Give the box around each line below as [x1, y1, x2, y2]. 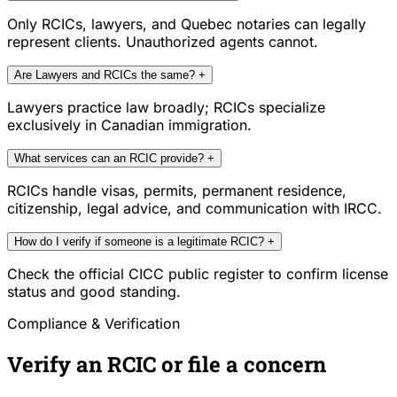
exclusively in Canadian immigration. [7, 116, 252, 135]
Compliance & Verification [7, 315, 180, 333]
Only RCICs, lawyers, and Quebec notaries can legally [7, 15, 366, 34]
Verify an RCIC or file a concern [7, 350, 326, 379]
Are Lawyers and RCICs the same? [14, 68, 195, 82]
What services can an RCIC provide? [14, 152, 204, 166]
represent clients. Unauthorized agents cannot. [7, 33, 318, 51]
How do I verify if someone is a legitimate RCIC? [14, 235, 264, 249]
